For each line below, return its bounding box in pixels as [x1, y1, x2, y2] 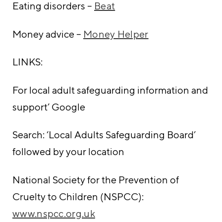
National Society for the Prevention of [12, 173, 179, 185]
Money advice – [12, 28, 83, 40]
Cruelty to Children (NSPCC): [12, 190, 144, 202]
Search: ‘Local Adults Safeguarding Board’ [12, 129, 196, 141]
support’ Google [12, 101, 85, 112]
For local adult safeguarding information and [12, 84, 208, 96]
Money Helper [83, 28, 149, 40]
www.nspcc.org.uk [12, 207, 95, 219]
